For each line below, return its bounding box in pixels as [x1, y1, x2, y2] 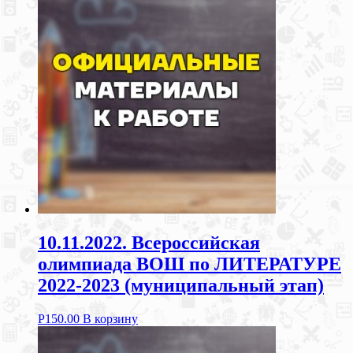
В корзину [83, 312, 138, 326]
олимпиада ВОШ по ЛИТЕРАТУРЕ [38, 254, 341, 275]
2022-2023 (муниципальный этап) [38, 275, 324, 296]
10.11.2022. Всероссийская [38, 232, 260, 254]
